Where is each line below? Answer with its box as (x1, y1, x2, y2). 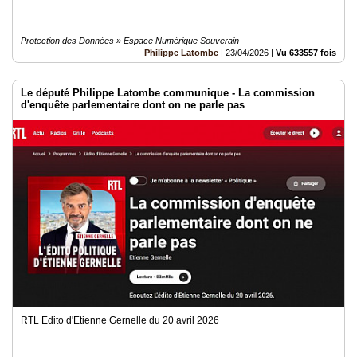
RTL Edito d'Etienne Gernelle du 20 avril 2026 (21, 315, 219, 326)
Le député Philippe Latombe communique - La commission (21, 87, 315, 99)
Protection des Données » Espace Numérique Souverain (21, 36, 239, 45)
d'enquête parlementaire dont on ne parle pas (21, 99, 245, 111)
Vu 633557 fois (276, 48, 336, 57)
